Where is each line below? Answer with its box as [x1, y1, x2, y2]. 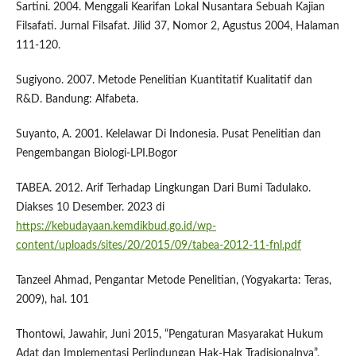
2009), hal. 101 [15, 294, 89, 306]
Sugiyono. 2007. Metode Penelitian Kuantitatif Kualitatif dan [15, 75, 312, 87]
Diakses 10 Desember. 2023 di [15, 202, 164, 214]
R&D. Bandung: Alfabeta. [15, 94, 138, 106]
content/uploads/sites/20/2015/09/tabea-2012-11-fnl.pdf [15, 240, 301, 252]
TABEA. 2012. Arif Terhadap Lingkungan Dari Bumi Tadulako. [15, 183, 311, 195]
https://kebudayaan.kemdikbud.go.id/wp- [15, 221, 216, 233]
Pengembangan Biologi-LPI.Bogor [15, 148, 177, 160]
